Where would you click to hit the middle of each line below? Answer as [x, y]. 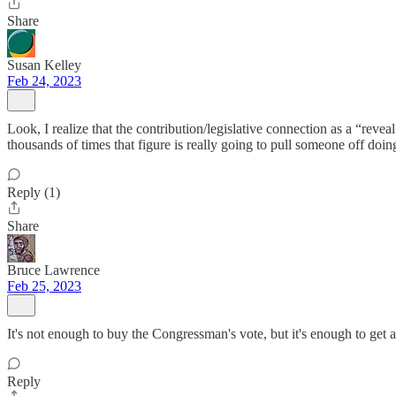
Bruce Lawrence [53, 270]
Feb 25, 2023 [44, 286]
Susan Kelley [44, 65]
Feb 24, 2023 [44, 81]
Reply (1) [34, 192]
